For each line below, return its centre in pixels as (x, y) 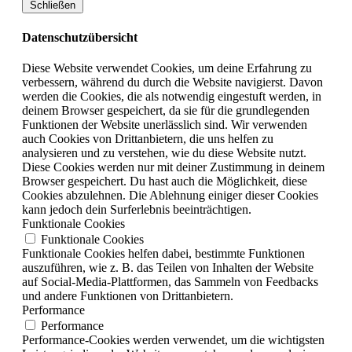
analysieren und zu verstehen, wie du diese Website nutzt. (164, 152)
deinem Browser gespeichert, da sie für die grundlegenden (166, 110)
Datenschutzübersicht (80, 37)
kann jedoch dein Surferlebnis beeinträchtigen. (137, 209)
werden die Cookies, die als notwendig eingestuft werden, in (172, 96)
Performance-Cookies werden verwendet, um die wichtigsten (173, 339)
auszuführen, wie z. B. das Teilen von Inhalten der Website (168, 267)
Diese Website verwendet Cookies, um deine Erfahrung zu (167, 68)
